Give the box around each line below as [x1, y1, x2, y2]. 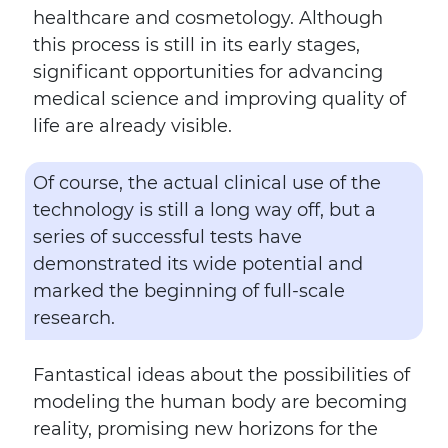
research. [33, 307, 115, 329]
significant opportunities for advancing [33, 61, 383, 83]
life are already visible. [33, 115, 232, 137]
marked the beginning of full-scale [33, 280, 345, 302]
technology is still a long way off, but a [33, 199, 376, 221]
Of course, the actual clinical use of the [33, 172, 381, 194]
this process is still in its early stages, [33, 34, 360, 56]
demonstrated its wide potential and [33, 253, 363, 275]
